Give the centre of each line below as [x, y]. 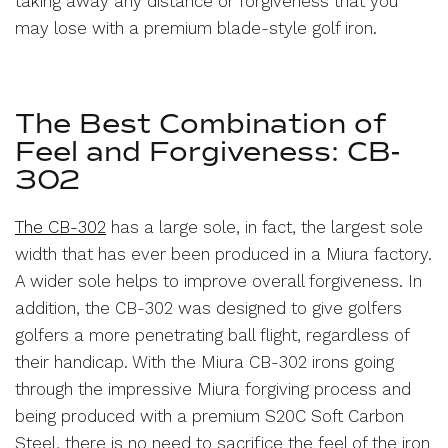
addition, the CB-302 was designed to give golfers [209, 307]
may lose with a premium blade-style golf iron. [196, 27]
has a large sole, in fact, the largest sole [265, 226]
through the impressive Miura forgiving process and [213, 388]
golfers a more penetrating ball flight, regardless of [212, 334]
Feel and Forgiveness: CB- [207, 151]
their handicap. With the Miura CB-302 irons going [205, 361]
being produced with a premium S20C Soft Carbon [210, 415]
